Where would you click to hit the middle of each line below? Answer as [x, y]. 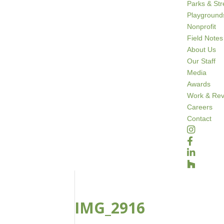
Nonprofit [202, 26]
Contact [199, 118]
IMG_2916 [110, 208]
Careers [200, 107]
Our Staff [201, 61]
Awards [199, 84]
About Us [202, 49]
